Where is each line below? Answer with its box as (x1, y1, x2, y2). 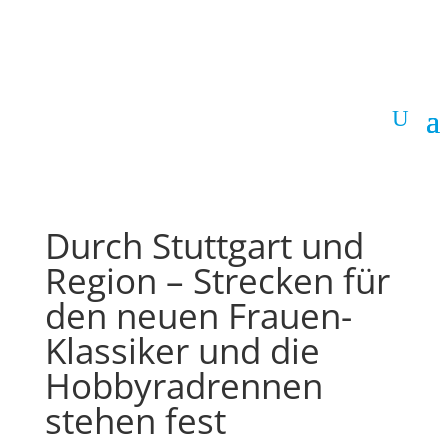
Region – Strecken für (44, 257, 390, 304)
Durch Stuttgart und (44, 222, 364, 269)
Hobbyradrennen (44, 362, 323, 409)
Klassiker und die (44, 327, 320, 374)
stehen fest (44, 397, 226, 444)
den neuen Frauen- (44, 292, 352, 339)
